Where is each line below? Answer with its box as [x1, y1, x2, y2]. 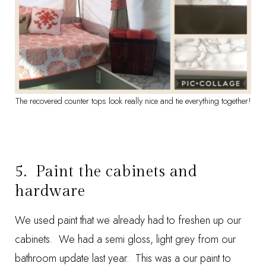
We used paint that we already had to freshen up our [15, 213, 241, 228]
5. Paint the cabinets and [15, 163, 198, 180]
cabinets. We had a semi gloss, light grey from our [15, 232, 236, 247]
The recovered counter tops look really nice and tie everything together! [15, 95, 251, 107]
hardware [15, 182, 85, 200]
